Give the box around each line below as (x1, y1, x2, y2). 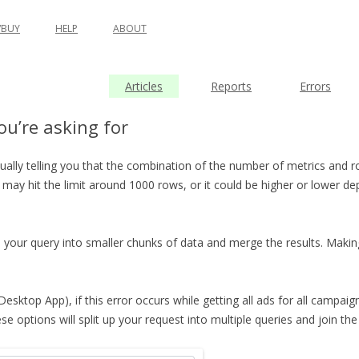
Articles (125, 79, 163, 94)
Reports (211, 79, 252, 94)
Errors (300, 79, 331, 94)
